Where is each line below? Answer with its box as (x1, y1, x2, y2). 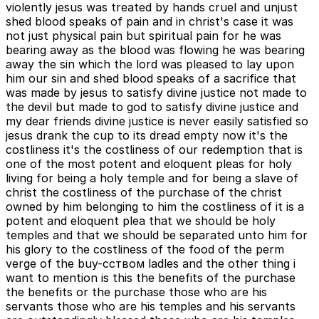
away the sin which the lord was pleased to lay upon (6, 57, 294, 72)
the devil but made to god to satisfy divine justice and (6, 100, 298, 115)
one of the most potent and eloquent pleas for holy (6, 157, 292, 172)
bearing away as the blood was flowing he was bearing (6, 43, 305, 58)
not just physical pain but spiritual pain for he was (6, 28, 281, 43)
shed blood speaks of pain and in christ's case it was (6, 14, 293, 29)
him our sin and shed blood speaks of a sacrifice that (6, 71, 296, 86)
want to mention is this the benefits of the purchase (6, 271, 296, 286)
